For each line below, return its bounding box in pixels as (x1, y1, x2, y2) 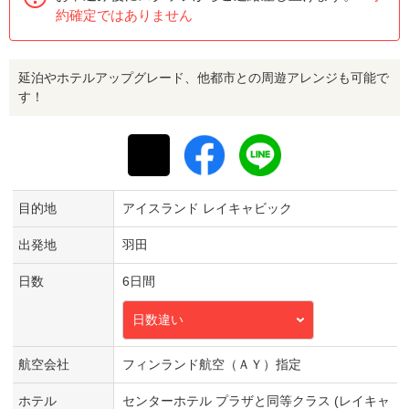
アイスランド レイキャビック (121, 200, 292, 215)
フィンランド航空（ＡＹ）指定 (121, 356, 301, 372)
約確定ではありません (56, 6, 193, 23)
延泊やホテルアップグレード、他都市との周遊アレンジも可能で (18, 69, 389, 85)
